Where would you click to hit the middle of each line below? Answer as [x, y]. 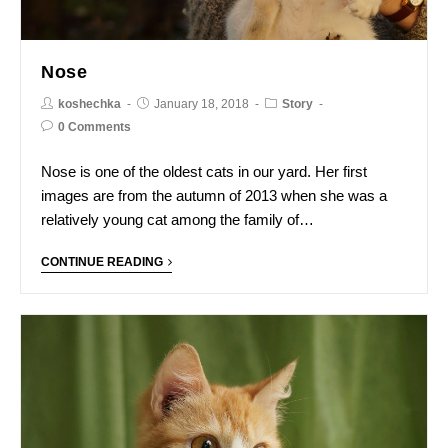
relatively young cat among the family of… [177, 220]
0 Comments [94, 127]
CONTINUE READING [102, 262]
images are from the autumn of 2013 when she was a [214, 196]
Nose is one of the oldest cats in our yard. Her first [204, 172]
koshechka [89, 104]
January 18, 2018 [201, 104]
